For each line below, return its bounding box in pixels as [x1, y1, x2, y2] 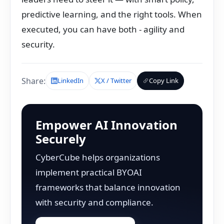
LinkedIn [57, 76, 83, 85]
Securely [35, 130, 86, 147]
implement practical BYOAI [35, 166, 142, 178]
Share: [21, 75, 45, 86]
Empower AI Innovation [35, 116, 177, 133]
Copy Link [149, 76, 178, 85]
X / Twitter [101, 76, 131, 85]
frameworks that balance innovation [35, 181, 180, 193]
